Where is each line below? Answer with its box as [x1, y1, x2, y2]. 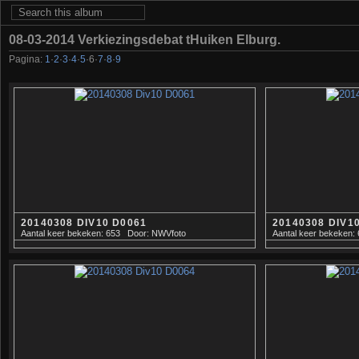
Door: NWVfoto [127, 228, 186, 238]
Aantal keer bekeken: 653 [21, 228, 120, 238]
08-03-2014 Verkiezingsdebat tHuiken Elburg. [9, 32, 280, 46]
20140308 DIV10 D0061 [21, 216, 147, 228]
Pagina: [9, 54, 45, 64]
